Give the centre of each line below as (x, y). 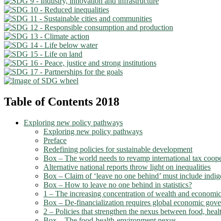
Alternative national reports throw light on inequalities (127, 167)
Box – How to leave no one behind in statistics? (118, 185)
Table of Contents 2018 (62, 102)
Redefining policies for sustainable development (118, 149)
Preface (55, 141)
